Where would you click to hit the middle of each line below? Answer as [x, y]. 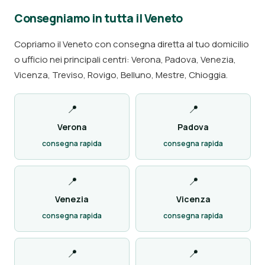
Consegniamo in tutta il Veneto [98, 18]
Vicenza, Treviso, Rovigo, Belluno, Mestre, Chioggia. [121, 75]
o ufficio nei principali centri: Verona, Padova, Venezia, [125, 59]
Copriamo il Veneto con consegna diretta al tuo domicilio [132, 44]
